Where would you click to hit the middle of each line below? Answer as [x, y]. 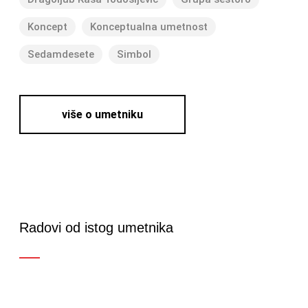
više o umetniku [102, 115]
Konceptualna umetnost [149, 27]
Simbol [134, 55]
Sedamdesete [61, 55]
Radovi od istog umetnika [96, 228]
